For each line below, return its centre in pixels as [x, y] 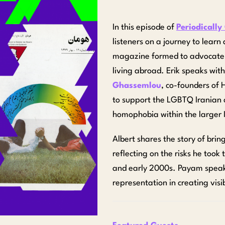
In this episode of [144, 27]
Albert [125, 139]
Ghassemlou [137, 86]
